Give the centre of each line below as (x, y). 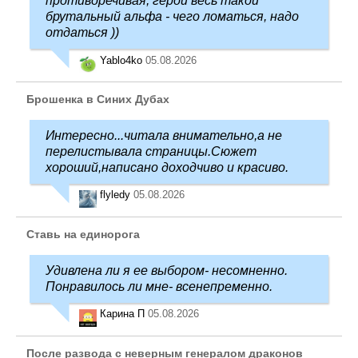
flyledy (117, 194)
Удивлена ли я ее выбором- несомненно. (167, 270)
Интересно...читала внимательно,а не (164, 135)
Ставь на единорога (83, 234)
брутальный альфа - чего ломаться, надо (172, 16)
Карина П (124, 313)
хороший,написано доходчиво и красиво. (167, 167)
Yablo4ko (123, 61)
